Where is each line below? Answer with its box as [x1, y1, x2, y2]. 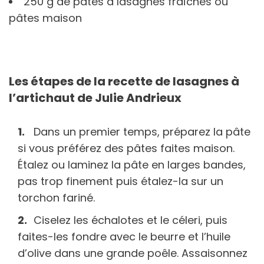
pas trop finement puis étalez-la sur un [18, 173, 223, 189]
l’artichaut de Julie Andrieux [9, 89, 181, 106]
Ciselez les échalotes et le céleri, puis [34, 212, 227, 227]
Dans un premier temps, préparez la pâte [34, 124, 250, 139]
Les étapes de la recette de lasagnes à [9, 72, 239, 90]
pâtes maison [9, 10, 82, 25]
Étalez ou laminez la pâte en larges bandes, [18, 157, 246, 172]
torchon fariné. [18, 190, 95, 205]
